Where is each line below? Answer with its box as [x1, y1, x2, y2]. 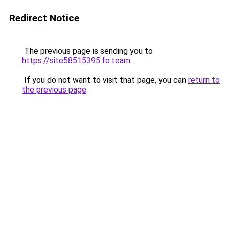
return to [188, 75, 220, 85]
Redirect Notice [9, 12, 79, 24]
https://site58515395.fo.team [22, 56, 130, 65]
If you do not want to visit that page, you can [22, 75, 188, 85]
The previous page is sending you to [22, 46, 153, 56]
